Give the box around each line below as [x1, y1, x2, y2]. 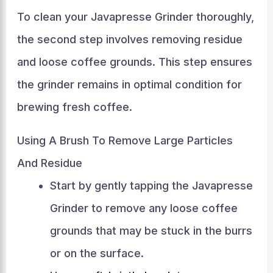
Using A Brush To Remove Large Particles [16, 134, 233, 147]
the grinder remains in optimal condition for [16, 78, 242, 91]
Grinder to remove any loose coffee [49, 202, 238, 214]
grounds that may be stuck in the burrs [49, 224, 252, 237]
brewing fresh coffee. [16, 101, 132, 113]
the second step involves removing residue [16, 33, 243, 46]
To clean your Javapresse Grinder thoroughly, [16, 10, 254, 23]
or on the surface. [49, 247, 144, 260]
